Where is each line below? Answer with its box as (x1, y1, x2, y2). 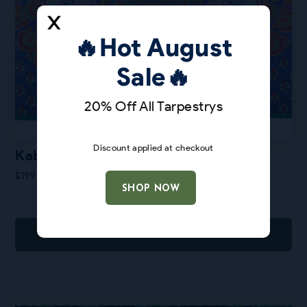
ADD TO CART (116, 230, 191, 241)
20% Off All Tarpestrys (84, 98, 223, 114)
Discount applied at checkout (93, 143, 214, 153)
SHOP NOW (122, 183, 180, 194)
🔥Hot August (74, 32, 233, 62)
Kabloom (15, 147, 76, 164)
